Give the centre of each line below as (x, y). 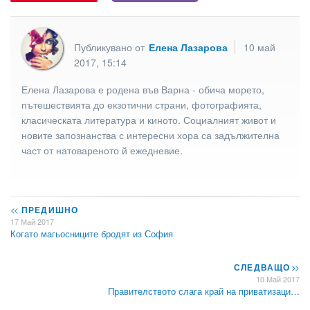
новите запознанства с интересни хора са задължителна (151, 135)
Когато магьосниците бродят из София (92, 234)
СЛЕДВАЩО (263, 267)
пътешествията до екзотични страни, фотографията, (142, 104)
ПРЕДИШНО (48, 210)
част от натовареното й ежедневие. (103, 150)
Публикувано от (111, 47)
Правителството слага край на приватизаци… (204, 291)
